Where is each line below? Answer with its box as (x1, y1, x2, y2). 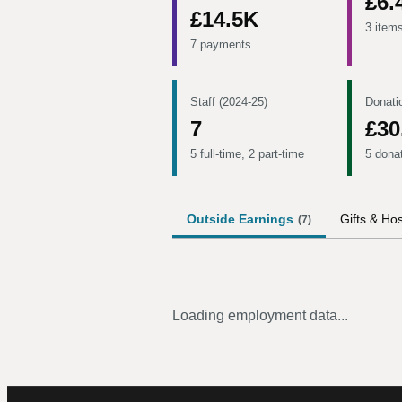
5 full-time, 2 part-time (190, 147, 304, 161)
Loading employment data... (172, 308, 348, 323)
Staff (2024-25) (190, 95, 267, 109)
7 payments (190, 38, 251, 51)
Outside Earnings (187, 212, 293, 226)
